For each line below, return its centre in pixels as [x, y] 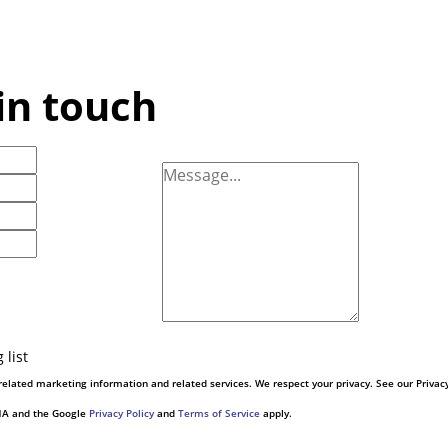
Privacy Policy [121, 413]
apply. [276, 413]
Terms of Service [219, 413]
